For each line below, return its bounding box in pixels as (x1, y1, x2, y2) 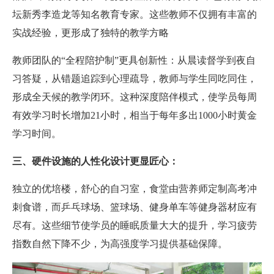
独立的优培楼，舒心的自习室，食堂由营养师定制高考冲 (12, 183, 257, 194)
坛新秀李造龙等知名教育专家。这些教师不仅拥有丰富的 (12, 9, 257, 20)
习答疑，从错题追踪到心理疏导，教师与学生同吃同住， (12, 73, 257, 84)
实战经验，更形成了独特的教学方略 (12, 28, 169, 39)
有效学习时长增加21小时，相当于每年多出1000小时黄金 (12, 110, 257, 121)
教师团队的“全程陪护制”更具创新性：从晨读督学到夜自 (12, 55, 256, 66)
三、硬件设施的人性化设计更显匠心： (12, 156, 179, 167)
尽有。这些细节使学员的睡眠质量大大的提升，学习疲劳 (12, 220, 257, 231)
